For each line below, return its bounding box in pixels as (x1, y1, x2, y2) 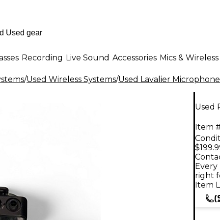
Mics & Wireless (160, 53, 219, 62)
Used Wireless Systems (27, 75, 116, 84)
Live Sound (66, 53, 110, 62)
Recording (22, 53, 63, 62)
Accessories (112, 53, 157, 62)
